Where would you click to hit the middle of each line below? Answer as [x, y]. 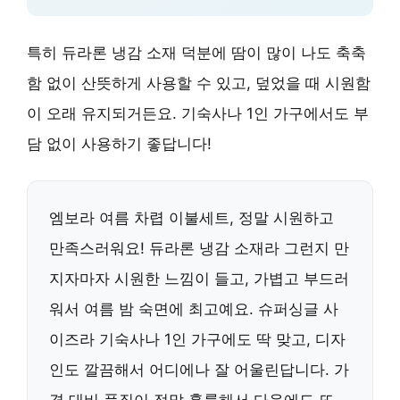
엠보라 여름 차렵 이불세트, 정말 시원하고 [192, 217]
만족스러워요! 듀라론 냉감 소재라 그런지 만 [199, 248]
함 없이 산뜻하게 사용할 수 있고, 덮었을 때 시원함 [199, 83]
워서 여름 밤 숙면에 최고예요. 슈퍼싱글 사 [194, 308]
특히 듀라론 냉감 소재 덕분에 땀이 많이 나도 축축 [196, 52]
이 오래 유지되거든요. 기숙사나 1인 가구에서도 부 [198, 113]
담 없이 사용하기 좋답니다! [119, 143]
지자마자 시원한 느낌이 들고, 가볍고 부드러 [199, 278]
